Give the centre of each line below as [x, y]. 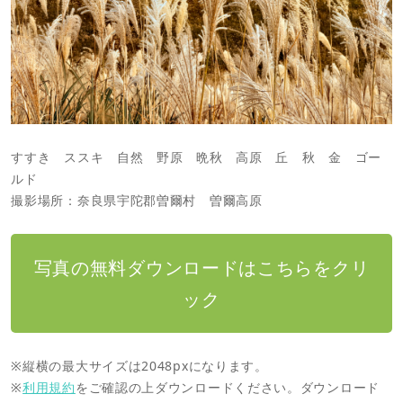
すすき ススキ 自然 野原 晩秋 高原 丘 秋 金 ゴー [196, 157]
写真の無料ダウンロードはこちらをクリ [201, 267]
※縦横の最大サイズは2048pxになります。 [139, 365]
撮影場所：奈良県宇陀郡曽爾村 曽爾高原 [137, 201]
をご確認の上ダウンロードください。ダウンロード [227, 387]
